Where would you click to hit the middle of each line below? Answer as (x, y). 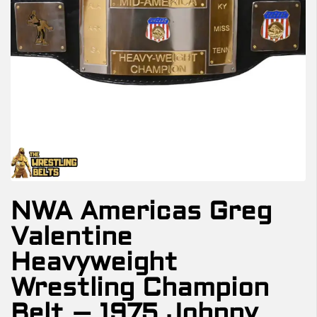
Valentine (71, 237)
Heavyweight (94, 262)
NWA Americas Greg (141, 211)
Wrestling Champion (140, 288)
